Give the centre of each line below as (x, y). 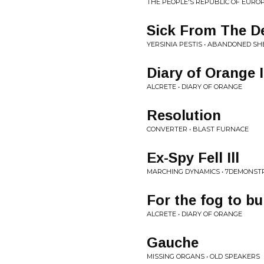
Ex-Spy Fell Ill (193, 158)
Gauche (173, 242)
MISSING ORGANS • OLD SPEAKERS (203, 256)
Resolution (184, 115)
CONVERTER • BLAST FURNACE (198, 129)
